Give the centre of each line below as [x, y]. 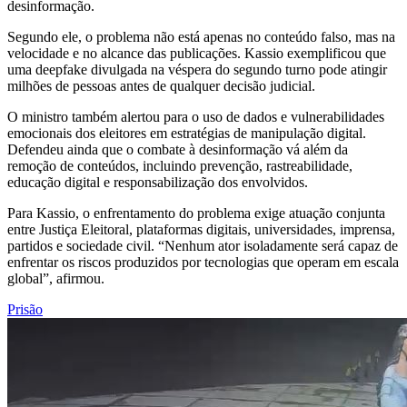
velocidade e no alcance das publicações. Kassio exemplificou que [197, 53]
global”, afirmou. [56, 278]
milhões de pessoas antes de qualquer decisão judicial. [161, 85]
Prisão [25, 309]
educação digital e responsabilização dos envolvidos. [158, 182]
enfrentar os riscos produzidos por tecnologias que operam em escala [203, 262]
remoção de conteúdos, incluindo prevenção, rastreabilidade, [180, 165]
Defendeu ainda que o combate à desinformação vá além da [178, 149]
